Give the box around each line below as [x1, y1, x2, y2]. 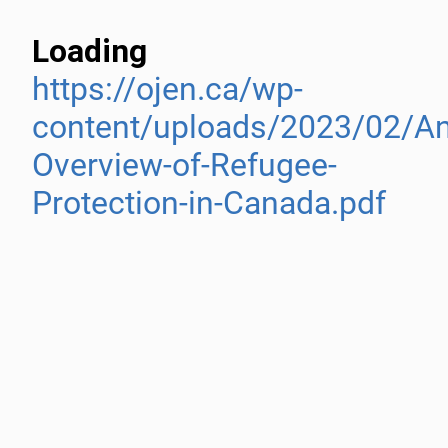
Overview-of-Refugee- [32, 146, 337, 184]
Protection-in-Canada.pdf [32, 184, 386, 222]
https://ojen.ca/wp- [32, 70, 303, 108]
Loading [32, 32, 147, 70]
